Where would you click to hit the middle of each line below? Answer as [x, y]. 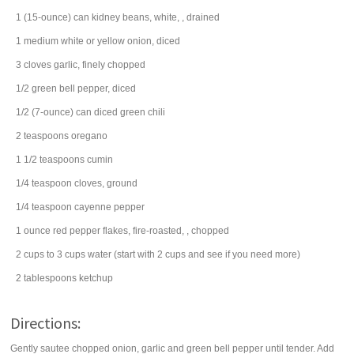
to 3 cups [66, 254]
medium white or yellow [75, 41]
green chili [143, 112]
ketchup [96, 278]
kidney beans [121, 17]
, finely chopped [112, 65]
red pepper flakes [91, 231]
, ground [120, 183]
